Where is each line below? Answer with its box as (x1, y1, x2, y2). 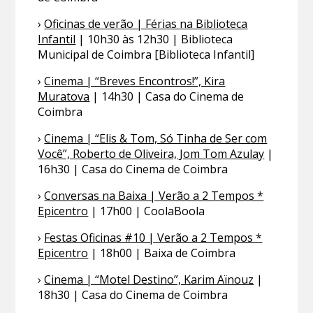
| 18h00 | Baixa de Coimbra (88, 245, 236, 261)
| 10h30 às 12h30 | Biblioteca (75, 31, 233, 48)
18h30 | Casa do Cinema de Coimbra (38, 287, 228, 303)
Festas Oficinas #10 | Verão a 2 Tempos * (44, 230, 263, 246)
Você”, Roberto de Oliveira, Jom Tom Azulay (38, 146, 265, 162)
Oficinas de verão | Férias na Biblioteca (44, 16, 248, 32)
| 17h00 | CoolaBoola (88, 203, 205, 219)
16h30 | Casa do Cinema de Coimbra (38, 161, 228, 177)
